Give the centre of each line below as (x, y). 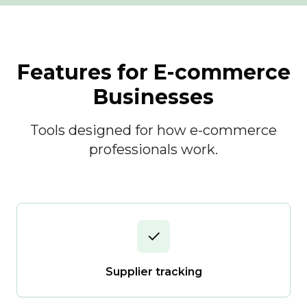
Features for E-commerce (153, 72)
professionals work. (153, 149)
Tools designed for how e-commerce (153, 130)
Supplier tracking (153, 272)
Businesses (153, 97)
